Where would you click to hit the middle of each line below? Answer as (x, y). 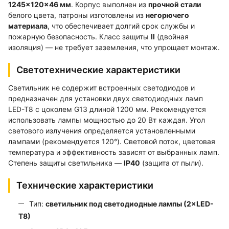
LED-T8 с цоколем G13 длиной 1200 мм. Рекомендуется (107, 109)
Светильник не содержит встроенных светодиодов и (101, 87)
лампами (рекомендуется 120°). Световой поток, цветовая (112, 141)
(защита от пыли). (172, 163)
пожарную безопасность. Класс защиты (79, 36)
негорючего (167, 15)
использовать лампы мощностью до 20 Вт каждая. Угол (107, 120)
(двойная (172, 36)
